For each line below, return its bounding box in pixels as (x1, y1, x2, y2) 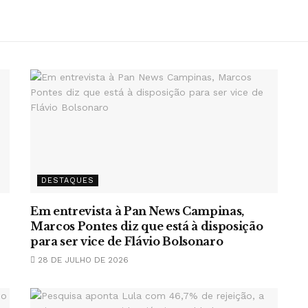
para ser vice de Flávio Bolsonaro (30, 234, 223, 248)
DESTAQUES (41, 176, 94, 185)
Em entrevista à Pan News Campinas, (30, 204, 245, 218)
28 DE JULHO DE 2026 (35, 255, 129, 265)
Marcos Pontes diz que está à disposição (30, 219, 263, 233)
